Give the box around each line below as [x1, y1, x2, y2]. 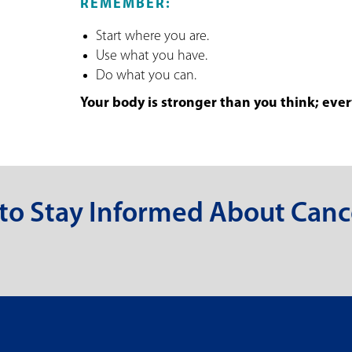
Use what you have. [96, 48, 207, 64]
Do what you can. [96, 68, 196, 83]
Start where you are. [96, 28, 209, 44]
